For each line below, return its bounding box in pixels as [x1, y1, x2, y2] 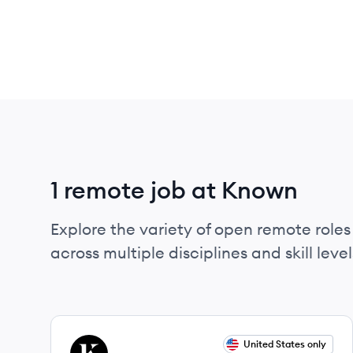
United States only [243, 338, 326, 350]
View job [69, 336, 120, 351]
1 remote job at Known [50, 175, 298, 205]
